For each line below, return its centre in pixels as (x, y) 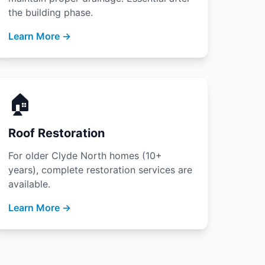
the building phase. (51, 12)
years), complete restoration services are (101, 170)
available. (30, 184)
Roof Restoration (57, 133)
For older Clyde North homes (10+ (85, 156)
